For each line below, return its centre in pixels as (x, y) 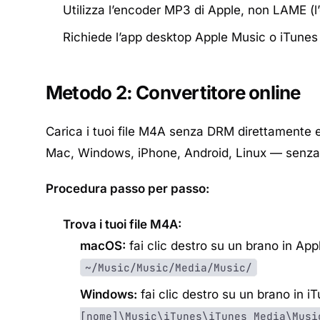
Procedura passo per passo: (127, 189)
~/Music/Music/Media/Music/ (169, 267)
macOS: (103, 246)
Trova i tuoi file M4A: (122, 224)
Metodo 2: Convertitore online (173, 92)
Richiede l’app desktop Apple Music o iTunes (190, 37)
